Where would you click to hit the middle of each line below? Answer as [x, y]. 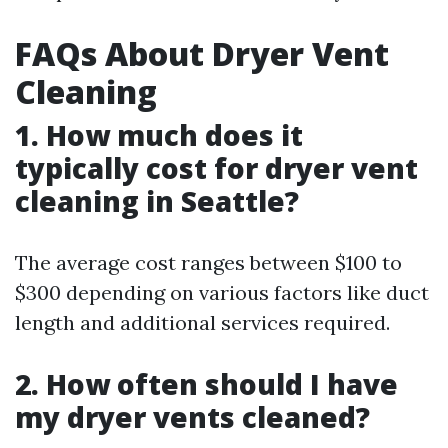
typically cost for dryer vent [216, 168]
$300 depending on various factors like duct [222, 293]
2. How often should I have [206, 384]
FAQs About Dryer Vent [202, 54]
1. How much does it [159, 135]
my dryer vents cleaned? [192, 417]
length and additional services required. [202, 323]
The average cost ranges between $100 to [208, 263]
